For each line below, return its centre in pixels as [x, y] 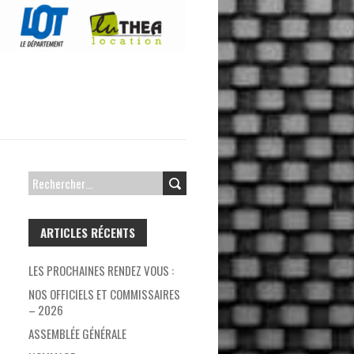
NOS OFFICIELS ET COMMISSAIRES [104, 294]
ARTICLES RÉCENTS [88, 233]
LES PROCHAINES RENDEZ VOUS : [101, 271]
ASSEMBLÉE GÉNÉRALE [77, 334]
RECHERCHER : [55, 183]
